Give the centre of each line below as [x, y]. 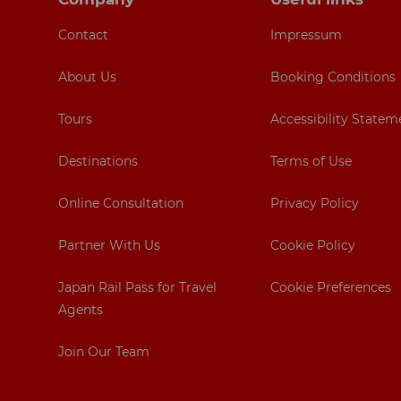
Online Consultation [121, 204]
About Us [88, 77]
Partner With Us [110, 246]
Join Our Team [104, 352]
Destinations [98, 162]
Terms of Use [311, 162]
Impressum [306, 35]
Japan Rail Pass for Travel [138, 288]
